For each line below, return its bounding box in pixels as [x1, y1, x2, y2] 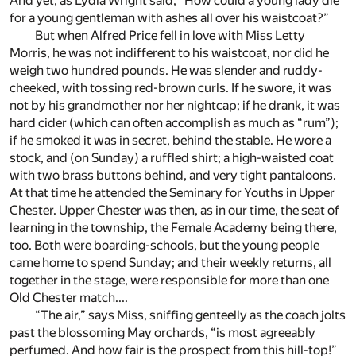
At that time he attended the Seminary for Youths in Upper [10, 185, 335, 201]
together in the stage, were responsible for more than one [10, 273, 329, 288]
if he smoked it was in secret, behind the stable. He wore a [10, 133, 331, 149]
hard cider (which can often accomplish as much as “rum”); [10, 115, 339, 131]
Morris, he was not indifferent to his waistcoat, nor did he [10, 45, 329, 61]
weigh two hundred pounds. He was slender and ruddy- [10, 63, 323, 79]
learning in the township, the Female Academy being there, [10, 220, 337, 236]
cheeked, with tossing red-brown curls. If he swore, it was [10, 80, 331, 96]
